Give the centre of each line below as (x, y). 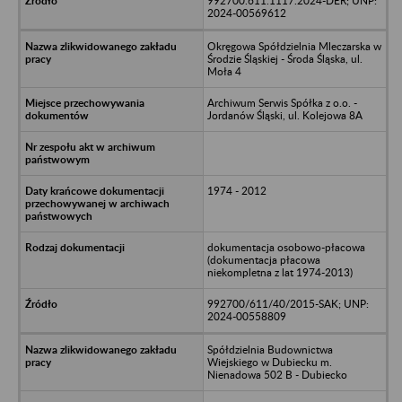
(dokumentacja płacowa (263, 259)
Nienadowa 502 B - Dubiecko (277, 374)
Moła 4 (224, 71)
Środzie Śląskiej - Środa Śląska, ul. (284, 58)
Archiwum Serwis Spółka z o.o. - (282, 102)
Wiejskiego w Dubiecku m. (269, 362)
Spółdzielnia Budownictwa (270, 349)
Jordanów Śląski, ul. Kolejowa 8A (284, 115)
